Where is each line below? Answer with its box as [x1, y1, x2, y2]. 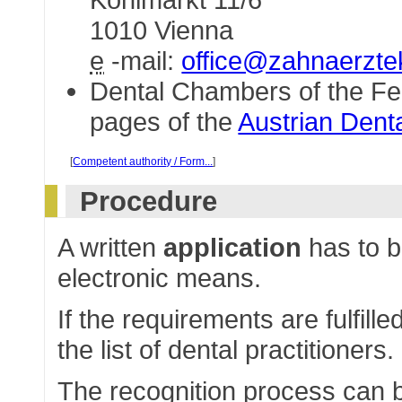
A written [57, 232, 164, 262]
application [163, 232, 302, 262]
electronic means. [57, 262, 262, 293]
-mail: [104, 46, 182, 76]
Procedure [79, 186, 217, 217]
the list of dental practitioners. [57, 334, 395, 364]
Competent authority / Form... [73, 155, 214, 169]
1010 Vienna [90, 15, 234, 46]
